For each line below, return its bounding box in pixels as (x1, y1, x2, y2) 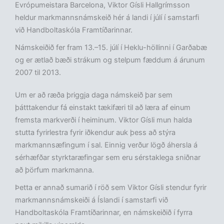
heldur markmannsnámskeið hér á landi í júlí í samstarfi (15, 13, 199, 22)
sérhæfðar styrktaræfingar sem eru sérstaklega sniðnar (15, 153, 200, 162)
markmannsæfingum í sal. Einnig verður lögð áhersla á (15, 140, 197, 150)
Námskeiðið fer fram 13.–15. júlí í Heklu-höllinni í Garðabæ (15, 43, 207, 52)
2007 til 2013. (15, 68, 61, 77)
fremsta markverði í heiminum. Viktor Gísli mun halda (15, 115, 192, 125)
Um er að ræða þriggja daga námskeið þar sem (15, 90, 172, 100)
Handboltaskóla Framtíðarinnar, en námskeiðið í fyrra (15, 208, 192, 217)
